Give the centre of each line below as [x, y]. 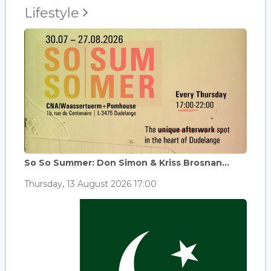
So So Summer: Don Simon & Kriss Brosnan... [127, 162]
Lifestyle [54, 13]
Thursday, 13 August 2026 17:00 [90, 184]
